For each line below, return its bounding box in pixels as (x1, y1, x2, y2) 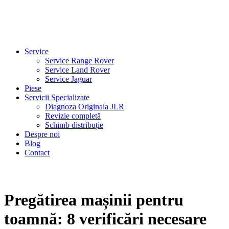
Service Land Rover (45, 65, 110, 74)
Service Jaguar (45, 75, 92, 83)
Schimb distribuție (45, 121, 103, 129)
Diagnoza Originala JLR (45, 102, 124, 111)
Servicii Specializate (25, 93, 89, 102)
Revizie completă (45, 111, 101, 120)
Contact (25, 148, 50, 157)
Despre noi (25, 130, 60, 139)
